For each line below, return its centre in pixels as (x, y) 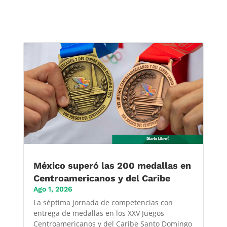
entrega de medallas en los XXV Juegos (99, 213)
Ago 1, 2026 (53, 189)
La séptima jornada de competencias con (103, 203)
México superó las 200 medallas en (112, 166)
